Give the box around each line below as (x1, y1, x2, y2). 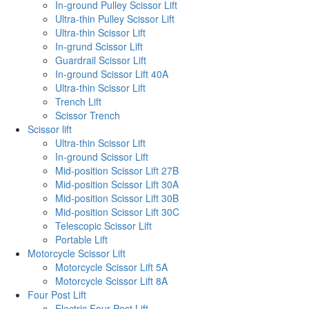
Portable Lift (55, 232, 108, 246)
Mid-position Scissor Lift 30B (55, 190, 179, 205)
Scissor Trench (55, 108, 120, 122)
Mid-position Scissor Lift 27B (55, 163, 179, 177)
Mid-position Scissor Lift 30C (55, 204, 179, 219)
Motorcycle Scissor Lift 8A (55, 273, 168, 288)
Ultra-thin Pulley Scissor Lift (55, 11, 175, 26)
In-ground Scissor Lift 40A (55, 66, 168, 81)
